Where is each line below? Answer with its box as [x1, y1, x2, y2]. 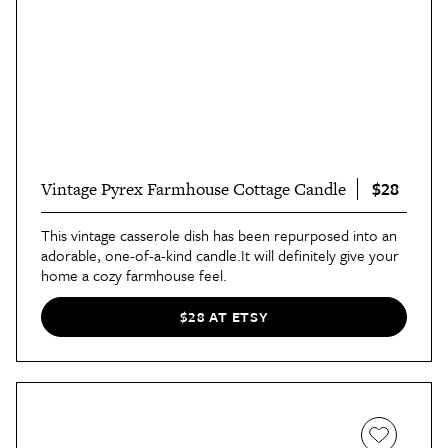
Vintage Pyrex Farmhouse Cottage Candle [41, 176, 346, 201]
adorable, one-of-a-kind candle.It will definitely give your [41, 243, 399, 266]
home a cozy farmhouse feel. [41, 263, 227, 286]
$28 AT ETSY [179, 306, 269, 328]
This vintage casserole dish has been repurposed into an [41, 223, 397, 246]
